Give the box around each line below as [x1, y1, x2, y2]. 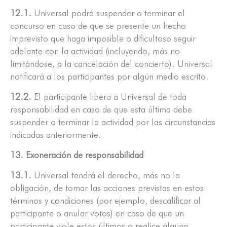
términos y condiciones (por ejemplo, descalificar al [10, 195, 201, 206]
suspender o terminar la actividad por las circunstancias [10, 117, 215, 128]
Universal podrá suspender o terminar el [34, 8, 185, 19]
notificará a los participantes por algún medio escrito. [10, 71, 209, 82]
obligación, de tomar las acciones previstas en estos [10, 182, 204, 194]
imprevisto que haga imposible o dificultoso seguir [10, 33, 196, 44]
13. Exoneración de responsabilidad [10, 149, 143, 161]
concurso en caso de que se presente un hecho [10, 20, 186, 31]
